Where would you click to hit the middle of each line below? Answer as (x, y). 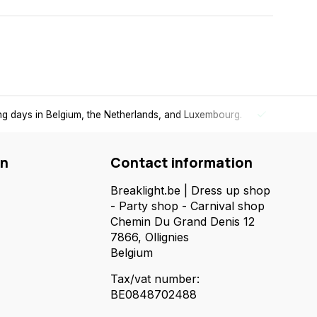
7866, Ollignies (150, 237)
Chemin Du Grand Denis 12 (183, 221)
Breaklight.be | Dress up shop (190, 190)
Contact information (181, 162)
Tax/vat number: (155, 278)
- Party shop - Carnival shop (188, 206)
